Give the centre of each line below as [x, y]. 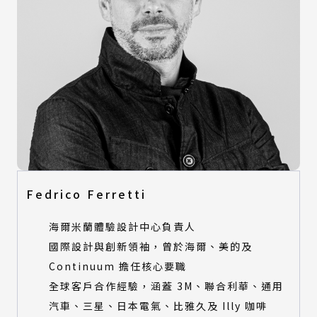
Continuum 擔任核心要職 [118, 266]
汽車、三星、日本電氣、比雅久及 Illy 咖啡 [158, 306]
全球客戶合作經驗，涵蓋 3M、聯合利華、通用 [166, 286]
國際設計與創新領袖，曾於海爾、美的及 [151, 246]
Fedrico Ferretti [86, 194]
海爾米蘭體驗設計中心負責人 [122, 226]
